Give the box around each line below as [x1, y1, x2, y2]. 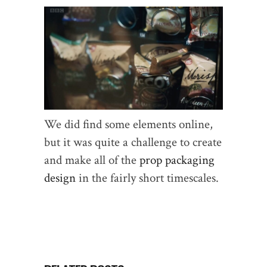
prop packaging [139, 152, 215, 169]
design [44, 170, 76, 187]
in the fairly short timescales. [76, 170, 219, 187]
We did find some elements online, [44, 116, 213, 133]
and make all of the [44, 152, 139, 169]
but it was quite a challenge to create [44, 134, 222, 151]
